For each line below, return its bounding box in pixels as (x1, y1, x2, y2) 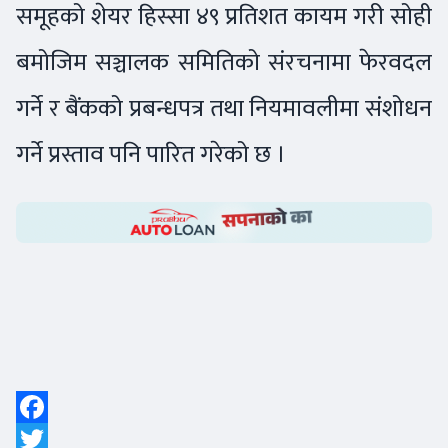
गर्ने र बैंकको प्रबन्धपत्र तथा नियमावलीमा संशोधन (16, 87, 432, 129)
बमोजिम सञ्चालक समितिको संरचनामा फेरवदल (16, 41, 432, 83)
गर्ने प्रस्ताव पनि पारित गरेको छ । (16, 133, 291, 175)
